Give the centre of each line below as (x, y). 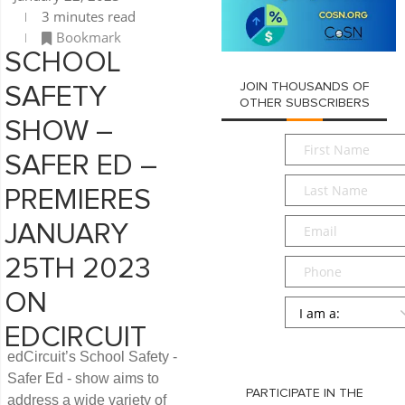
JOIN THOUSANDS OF (305, 86)
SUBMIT (326, 340)
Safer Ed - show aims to (83, 378)
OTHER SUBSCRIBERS (304, 103)
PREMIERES (78, 200)
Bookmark (89, 37)
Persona (313, 305)
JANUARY (66, 235)
